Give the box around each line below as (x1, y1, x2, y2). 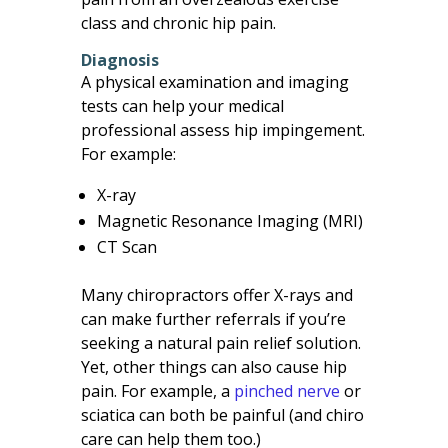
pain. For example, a (80, 379, 234, 402)
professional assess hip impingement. (80, 118, 365, 141)
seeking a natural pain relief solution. (80, 331, 361, 354)
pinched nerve (233, 379, 340, 402)
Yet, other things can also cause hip (80, 355, 347, 378)
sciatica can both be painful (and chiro (80, 403, 364, 426)
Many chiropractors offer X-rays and (80, 283, 353, 306)
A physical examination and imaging (80, 70, 349, 93)
